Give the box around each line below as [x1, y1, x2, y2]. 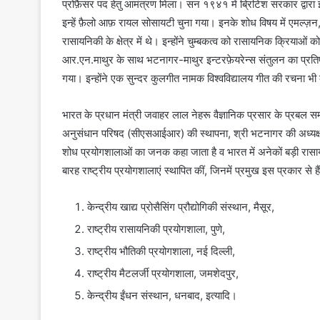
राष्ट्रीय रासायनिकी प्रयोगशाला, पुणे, [87, 222, 225, 236]
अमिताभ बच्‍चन [166, 196, 256, 215]
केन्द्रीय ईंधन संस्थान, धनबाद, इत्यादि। [87, 289, 237, 303]
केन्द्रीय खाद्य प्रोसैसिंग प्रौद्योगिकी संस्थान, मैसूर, [87, 200, 274, 214]
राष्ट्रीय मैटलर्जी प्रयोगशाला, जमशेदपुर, [87, 266, 239, 281]
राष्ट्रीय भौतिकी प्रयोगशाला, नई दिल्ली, [87, 244, 235, 259]
